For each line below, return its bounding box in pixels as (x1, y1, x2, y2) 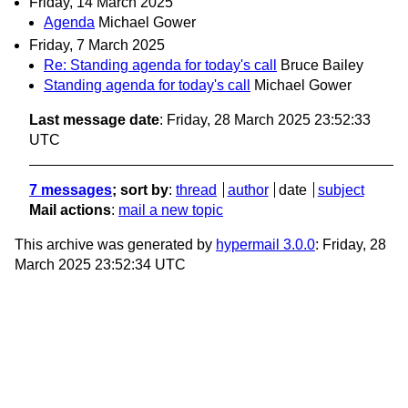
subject (317, 181, 364, 198)
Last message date (29, 111, 159, 127)
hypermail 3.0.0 (216, 236, 315, 252)
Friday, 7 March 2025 (29, 36, 165, 53)
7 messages (29, 181, 112, 198)
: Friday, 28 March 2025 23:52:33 (159, 111, 371, 127)
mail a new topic (118, 201, 223, 218)
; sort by (112, 181, 168, 198)
